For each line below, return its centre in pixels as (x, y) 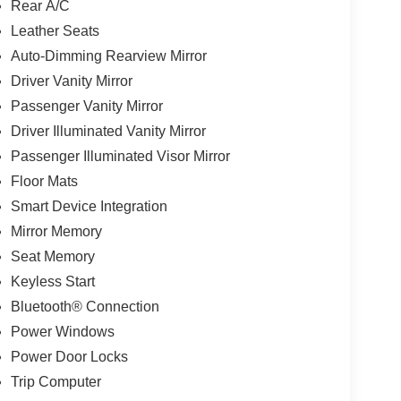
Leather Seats (55, 31)
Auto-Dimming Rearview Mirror (108, 56)
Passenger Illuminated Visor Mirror (120, 157)
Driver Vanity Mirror (71, 81)
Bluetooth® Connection (85, 307)
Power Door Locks (69, 357)
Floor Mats (44, 182)
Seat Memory (52, 257)
